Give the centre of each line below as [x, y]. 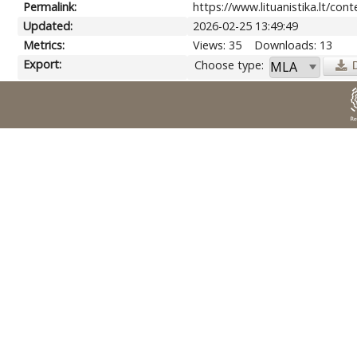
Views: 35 [218, 45]
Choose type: [229, 65]
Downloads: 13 [294, 45]
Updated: [48, 25]
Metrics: [44, 45]
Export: [43, 64]
